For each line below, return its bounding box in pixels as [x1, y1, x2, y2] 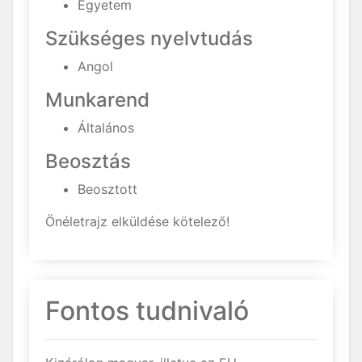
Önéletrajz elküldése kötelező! [45, 213, 229, 229]
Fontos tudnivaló [45, 295, 249, 326]
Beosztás [45, 149, 131, 173]
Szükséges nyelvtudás [45, 27, 253, 50]
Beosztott [78, 181, 137, 197]
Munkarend [45, 88, 149, 112]
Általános [78, 120, 134, 136]
